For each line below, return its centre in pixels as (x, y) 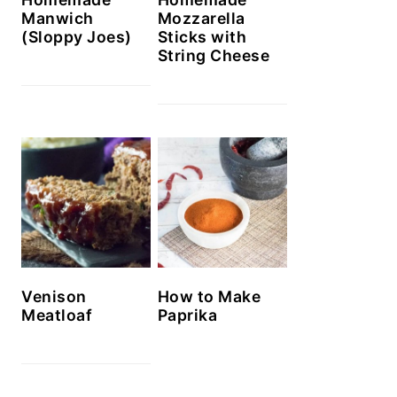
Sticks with (202, 37)
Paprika (187, 315)
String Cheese (214, 56)
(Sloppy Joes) (77, 37)
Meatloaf (57, 315)
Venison (54, 296)
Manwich (58, 19)
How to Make (209, 296)
